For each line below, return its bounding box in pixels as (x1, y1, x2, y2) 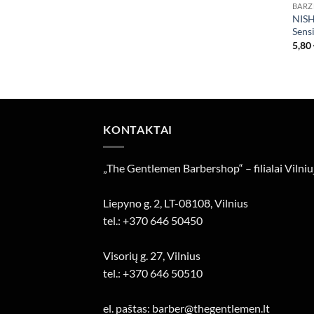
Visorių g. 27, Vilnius (103, 249, 200, 263)
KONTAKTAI (103, 123, 173, 137)
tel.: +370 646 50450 (103, 214, 203, 228)
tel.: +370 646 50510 (103, 266, 203, 280)
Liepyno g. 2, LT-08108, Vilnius (103, 196, 248, 210)
